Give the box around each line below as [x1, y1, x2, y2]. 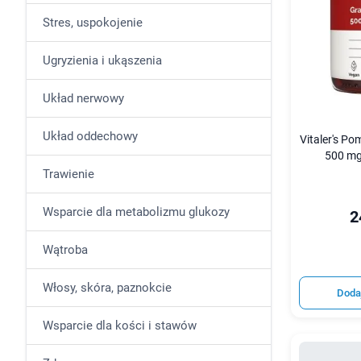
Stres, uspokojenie [43, 15, 143, 30]
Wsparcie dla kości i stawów [43, 318, 197, 333]
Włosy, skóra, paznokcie [43, 280, 172, 295]
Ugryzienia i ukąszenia [43, 53, 162, 68]
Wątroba [43, 243, 88, 257]
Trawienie [43, 167, 94, 181]
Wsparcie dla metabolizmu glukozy [43, 205, 230, 219]
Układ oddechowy [43, 129, 138, 143]
